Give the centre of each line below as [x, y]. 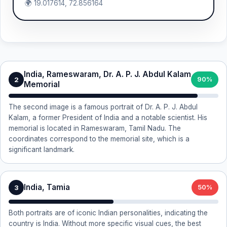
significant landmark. [42, 149]
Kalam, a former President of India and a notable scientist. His [108, 118]
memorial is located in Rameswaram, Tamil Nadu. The [95, 128]
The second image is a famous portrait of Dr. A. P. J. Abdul [103, 107]
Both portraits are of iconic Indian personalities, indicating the [108, 213]
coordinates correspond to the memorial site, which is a [99, 139]
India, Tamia [47, 187]
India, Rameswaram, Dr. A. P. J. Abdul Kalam [107, 74]
